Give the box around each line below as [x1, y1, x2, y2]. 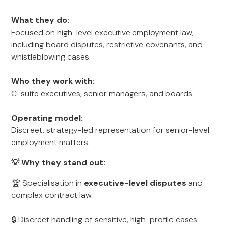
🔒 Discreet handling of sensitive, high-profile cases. [11, 214, 199, 225]
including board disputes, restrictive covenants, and [11, 39, 203, 50]
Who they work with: [11, 76, 95, 87]
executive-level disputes [84, 178, 187, 188]
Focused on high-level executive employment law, [11, 27, 194, 38]
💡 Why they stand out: [11, 157, 106, 168]
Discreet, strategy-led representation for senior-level [11, 125, 210, 135]
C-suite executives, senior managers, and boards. [11, 88, 194, 99]
